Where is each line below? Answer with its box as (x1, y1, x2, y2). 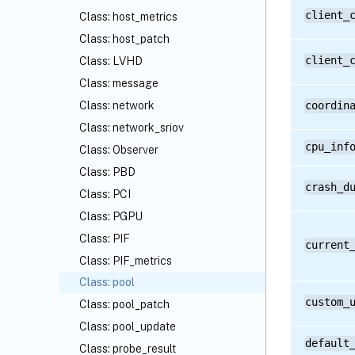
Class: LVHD (79, 55, 143, 67)
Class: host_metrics (79, 10, 177, 23)
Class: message (79, 77, 158, 90)
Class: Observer (79, 143, 158, 156)
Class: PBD (79, 166, 136, 178)
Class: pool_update (79, 320, 176, 333)
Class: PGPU (79, 210, 143, 223)
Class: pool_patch (79, 298, 170, 311)
